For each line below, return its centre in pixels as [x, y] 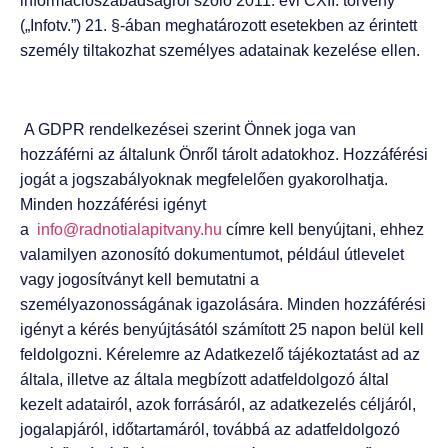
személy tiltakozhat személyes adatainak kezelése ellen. [220, 51]
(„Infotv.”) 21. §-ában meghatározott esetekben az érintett [218, 26]
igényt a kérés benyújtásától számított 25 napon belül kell [222, 330]
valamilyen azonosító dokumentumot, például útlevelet [212, 255]
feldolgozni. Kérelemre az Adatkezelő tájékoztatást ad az [220, 355]
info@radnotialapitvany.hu [129, 230]
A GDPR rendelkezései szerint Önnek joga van [188, 130]
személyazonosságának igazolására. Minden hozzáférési [223, 305]
